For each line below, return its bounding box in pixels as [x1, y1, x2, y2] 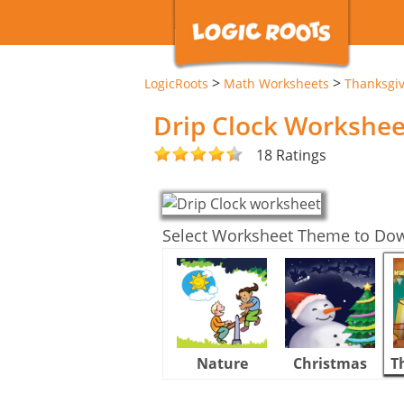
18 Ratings [256, 144, 326, 165]
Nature [196, 353, 248, 373]
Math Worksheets [224, 75, 329, 92]
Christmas [293, 353, 367, 373]
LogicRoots [144, 75, 208, 92]
